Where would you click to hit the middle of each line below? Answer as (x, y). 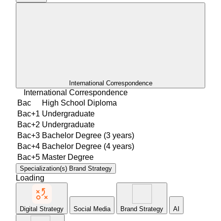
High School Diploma (79, 103)
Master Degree (68, 157)
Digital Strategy (42, 209)
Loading (30, 178)
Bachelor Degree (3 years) (88, 135)
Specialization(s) (43, 168)
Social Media (92, 209)
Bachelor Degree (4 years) (88, 146)
